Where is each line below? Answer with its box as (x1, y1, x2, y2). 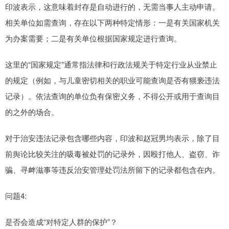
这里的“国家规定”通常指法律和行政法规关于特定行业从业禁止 (5, 59, 217, 70)
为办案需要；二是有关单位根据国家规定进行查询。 (5, 33, 181, 44)
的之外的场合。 (5, 106, 59, 118)
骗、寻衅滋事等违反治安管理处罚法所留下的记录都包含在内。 (5, 164, 220, 175)
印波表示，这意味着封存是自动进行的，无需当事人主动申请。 (5, 1, 220, 12)
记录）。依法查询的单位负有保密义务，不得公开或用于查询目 (5, 90, 220, 102)
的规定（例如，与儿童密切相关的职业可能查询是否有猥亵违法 (5, 75, 220, 86)
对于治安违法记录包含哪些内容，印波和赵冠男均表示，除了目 (5, 132, 220, 144)
